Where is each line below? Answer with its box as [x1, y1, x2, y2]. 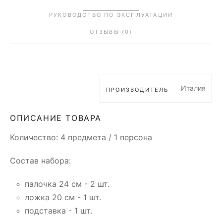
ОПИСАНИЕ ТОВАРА [10, 112, 102, 123]
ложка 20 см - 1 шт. [25, 192, 101, 202]
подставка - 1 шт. [25, 205, 92, 216]
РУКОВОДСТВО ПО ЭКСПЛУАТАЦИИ [49, 11, 173, 18]
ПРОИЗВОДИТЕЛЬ [106, 86, 169, 93]
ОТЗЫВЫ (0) [89, 28, 133, 35]
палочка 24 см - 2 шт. [25, 178, 110, 189]
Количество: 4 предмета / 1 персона [10, 132, 152, 142]
